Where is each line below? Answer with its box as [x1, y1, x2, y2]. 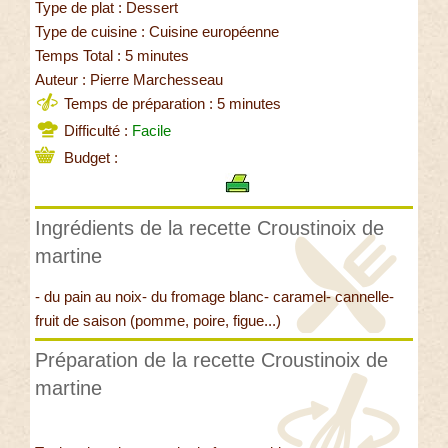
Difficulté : [60, 122, 132, 140]
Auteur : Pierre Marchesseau [35, 71, 223, 89]
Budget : [60, 149, 118, 167]
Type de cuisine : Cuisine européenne [35, 23, 279, 41]
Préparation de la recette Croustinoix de [35, 349, 388, 372]
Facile [132, 122, 171, 140]
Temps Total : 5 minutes [35, 47, 189, 65]
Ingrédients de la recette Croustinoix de [35, 217, 384, 240]
